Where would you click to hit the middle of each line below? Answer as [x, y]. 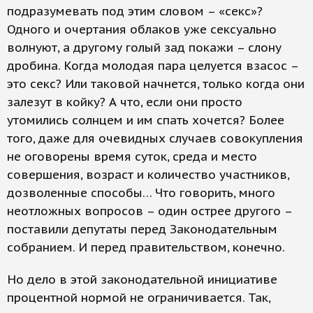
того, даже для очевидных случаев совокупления [155, 138]
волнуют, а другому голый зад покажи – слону [144, 48]
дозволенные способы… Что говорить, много [141, 193]
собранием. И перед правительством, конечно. [146, 247]
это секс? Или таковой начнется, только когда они [156, 84]
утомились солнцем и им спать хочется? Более [146, 120]
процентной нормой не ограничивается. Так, [139, 298]
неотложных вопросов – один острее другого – [150, 211]
